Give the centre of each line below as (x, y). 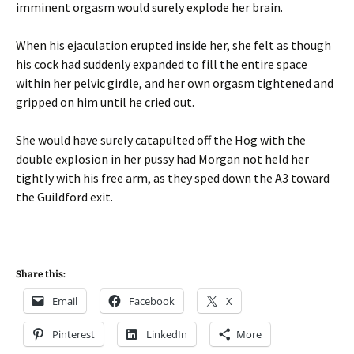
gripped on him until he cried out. (105, 102)
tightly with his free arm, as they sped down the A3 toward (173, 177)
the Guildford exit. (64, 196)
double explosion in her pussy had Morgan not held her (162, 158)
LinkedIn (167, 334)
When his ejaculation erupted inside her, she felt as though (173, 45)
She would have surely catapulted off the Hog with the (161, 139)
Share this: (41, 274)
